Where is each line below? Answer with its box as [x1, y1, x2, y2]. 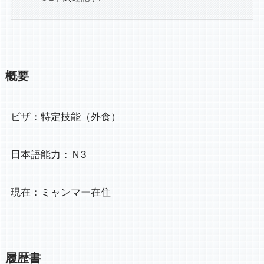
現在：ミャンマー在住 [10, 187, 111, 199]
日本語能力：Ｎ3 [10, 149, 86, 161]
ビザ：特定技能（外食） [10, 111, 121, 123]
